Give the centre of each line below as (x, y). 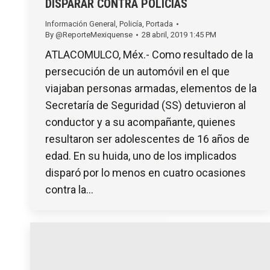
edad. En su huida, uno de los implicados (141, 156)
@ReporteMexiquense (94, 35)
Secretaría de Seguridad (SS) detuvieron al (146, 105)
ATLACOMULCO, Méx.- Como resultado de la (149, 55)
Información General (80, 24)
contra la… (69, 190)
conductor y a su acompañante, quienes (140, 122)
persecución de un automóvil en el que (137, 72)
